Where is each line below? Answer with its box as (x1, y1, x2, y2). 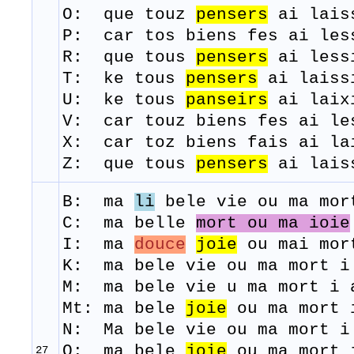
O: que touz (62, 6, 196, 24)
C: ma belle (62, 214, 196, 233)
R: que (62, 48, 145, 67)
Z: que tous (62, 155, 196, 174)
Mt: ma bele (62, 299, 186, 318)
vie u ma (175, 278, 278, 297)
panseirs (186, 91, 268, 110)
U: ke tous (62, 91, 186, 110)
